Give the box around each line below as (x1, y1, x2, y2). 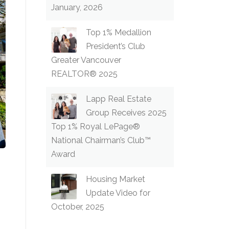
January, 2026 (51, 3, 103, 12)
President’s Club (86, 41, 145, 51)
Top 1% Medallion (86, 28, 151, 37)
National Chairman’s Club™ (51, 135, 151, 145)
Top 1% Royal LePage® (51, 122, 140, 131)
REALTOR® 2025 (51, 69, 118, 79)
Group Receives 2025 (86, 108, 167, 118)
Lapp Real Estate (86, 94, 151, 104)
